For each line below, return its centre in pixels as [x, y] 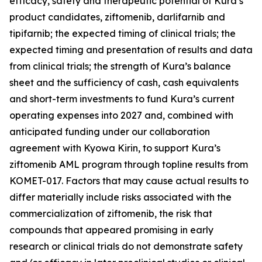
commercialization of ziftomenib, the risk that [111, 213]
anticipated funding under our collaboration [110, 132]
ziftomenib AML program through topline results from [129, 164]
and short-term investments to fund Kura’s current [122, 99]
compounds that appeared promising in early [111, 230]
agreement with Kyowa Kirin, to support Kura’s [115, 148]
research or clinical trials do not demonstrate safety [126, 246]
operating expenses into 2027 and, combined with [121, 115]
